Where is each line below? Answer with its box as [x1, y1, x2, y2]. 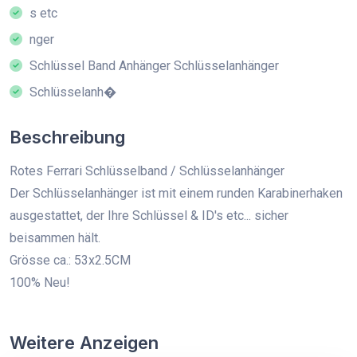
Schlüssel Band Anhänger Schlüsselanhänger [26, 58, 279, 73]
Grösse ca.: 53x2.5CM [10, 253, 131, 268]
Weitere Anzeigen [10, 332, 159, 353]
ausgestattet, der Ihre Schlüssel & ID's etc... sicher [10, 208, 288, 223]
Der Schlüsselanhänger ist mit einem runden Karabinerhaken [10, 186, 343, 201]
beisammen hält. [10, 230, 100, 245]
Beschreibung [10, 127, 125, 147]
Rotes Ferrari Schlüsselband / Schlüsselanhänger [10, 163, 284, 178]
